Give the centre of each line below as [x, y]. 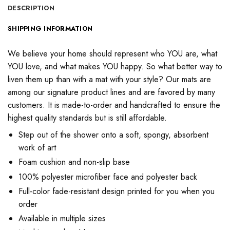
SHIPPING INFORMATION [50, 29]
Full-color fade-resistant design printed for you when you [116, 191]
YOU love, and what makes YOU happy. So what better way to [115, 67]
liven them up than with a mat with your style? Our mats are [109, 80]
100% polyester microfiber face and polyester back [108, 177]
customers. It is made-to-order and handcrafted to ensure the [114, 105]
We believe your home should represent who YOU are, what [112, 54]
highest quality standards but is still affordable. [87, 118]
